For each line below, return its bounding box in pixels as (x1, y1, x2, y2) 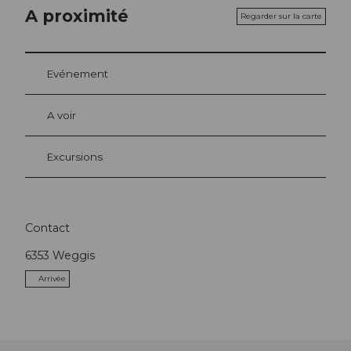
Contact (25, 221, 70, 236)
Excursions (47, 150, 103, 163)
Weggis (52, 248, 95, 263)
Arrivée (38, 273, 66, 284)
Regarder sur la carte (241, 10, 322, 21)
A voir (47, 108, 76, 121)
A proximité (25, 5, 128, 27)
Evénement (47, 67, 108, 80)
